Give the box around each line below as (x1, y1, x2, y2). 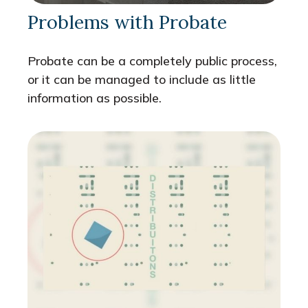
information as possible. (27, 90, 162, 107)
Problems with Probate (27, 10, 227, 34)
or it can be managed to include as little (27, 71, 256, 88)
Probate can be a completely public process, (27, 53, 277, 69)
